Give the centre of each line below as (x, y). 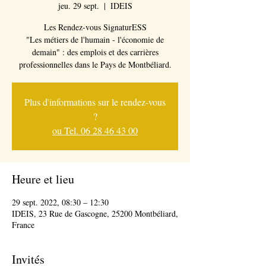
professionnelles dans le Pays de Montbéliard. (95, 64)
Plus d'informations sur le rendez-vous (95, 102)
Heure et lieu (43, 179)
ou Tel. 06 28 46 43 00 (95, 130)
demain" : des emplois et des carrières (95, 52)
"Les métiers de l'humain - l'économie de (95, 39)
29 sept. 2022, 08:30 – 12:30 (60, 202)
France (23, 225)
